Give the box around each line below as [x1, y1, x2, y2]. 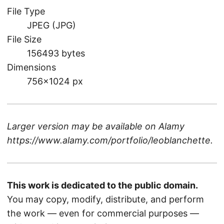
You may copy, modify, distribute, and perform [7, 193, 204, 204]
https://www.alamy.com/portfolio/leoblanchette [7, 134, 210, 145]
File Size [7, 33, 41, 44]
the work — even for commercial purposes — [7, 207, 199, 218]
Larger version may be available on [7, 120, 158, 131]
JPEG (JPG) [27, 19, 76, 30]
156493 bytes [27, 47, 85, 58]
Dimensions [7, 61, 56, 72]
